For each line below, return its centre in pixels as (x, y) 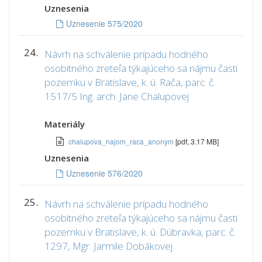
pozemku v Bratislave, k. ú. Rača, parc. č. (130, 82)
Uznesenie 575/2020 (104, 23)
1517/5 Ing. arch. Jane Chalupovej (117, 96)
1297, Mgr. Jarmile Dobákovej (108, 246)
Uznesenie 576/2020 (104, 173)
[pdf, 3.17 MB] (197, 141)
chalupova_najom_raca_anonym (122, 141)
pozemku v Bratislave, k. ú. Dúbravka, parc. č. (140, 232)
